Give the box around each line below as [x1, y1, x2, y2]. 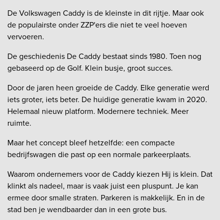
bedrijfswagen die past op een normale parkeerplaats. [7, 148, 191, 160]
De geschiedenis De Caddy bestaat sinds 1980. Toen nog [7, 50, 201, 62]
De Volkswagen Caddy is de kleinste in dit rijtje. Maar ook [7, 7, 204, 19]
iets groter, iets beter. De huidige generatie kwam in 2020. [7, 93, 207, 105]
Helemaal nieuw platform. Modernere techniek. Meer [7, 105, 189, 117]
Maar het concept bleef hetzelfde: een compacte [7, 137, 175, 148]
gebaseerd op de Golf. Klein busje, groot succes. [7, 62, 173, 74]
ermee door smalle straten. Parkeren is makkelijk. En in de [7, 192, 205, 203]
